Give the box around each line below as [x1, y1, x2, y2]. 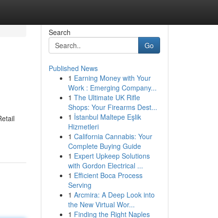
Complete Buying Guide [68, 141, 141, 151]
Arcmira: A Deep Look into [73, 190, 155, 200]
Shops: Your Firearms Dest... [68, 102, 157, 112]
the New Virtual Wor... [68, 200, 135, 209]
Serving [68, 180, 91, 190]
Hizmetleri [68, 122, 99, 131]
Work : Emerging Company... [68, 83, 157, 92]
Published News [48, 63, 98, 73]
